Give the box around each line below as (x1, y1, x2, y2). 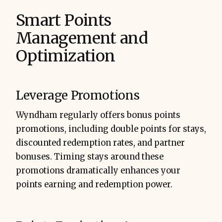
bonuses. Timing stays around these (16, 152, 164, 163)
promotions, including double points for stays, (16, 124, 206, 135)
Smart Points (16, 10, 111, 31)
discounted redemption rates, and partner (16, 138, 185, 149)
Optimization (16, 46, 115, 66)
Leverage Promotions (16, 88, 140, 104)
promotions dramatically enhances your (16, 166, 180, 176)
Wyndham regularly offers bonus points (16, 110, 180, 121)
